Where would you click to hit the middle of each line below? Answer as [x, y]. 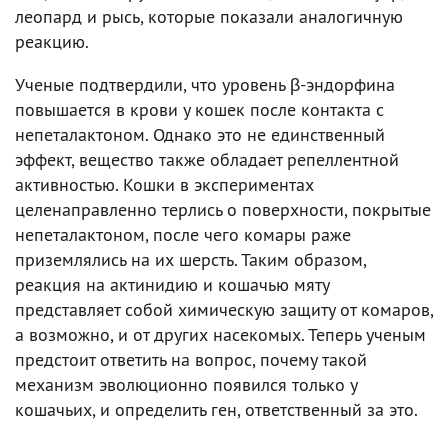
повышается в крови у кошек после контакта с [199, 109]
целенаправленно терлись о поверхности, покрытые [223, 209]
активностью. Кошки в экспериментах [164, 184]
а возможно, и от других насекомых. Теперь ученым [220, 334]
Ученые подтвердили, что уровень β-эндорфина [205, 84]
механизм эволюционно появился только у [186, 384]
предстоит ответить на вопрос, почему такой [191, 359]
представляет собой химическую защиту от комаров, [224, 309]
